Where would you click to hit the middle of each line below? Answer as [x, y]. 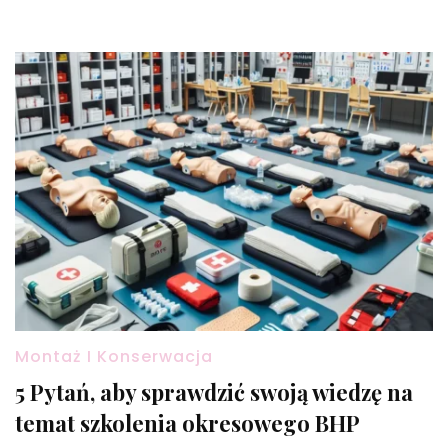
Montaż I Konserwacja [114, 356]
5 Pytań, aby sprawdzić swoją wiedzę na [214, 391]
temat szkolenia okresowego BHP [187, 422]
